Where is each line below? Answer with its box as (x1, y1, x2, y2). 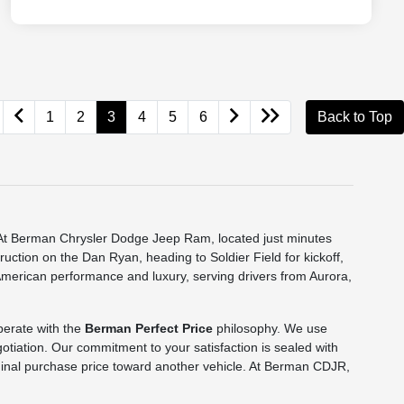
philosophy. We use (213, 321, 328, 335)
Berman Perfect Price (85, 321, 214, 335)
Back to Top (317, 109, 392, 124)
